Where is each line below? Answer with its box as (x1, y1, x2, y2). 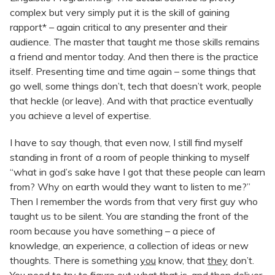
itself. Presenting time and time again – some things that (10, 64, 256, 77)
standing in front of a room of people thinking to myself (10, 150, 250, 163)
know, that (156, 254, 207, 266)
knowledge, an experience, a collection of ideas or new (10, 239, 249, 252)
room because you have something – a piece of (10, 224, 215, 237)
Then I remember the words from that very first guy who (10, 195, 258, 207)
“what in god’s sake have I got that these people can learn (10, 165, 265, 178)
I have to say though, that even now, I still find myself (10, 136, 243, 149)
